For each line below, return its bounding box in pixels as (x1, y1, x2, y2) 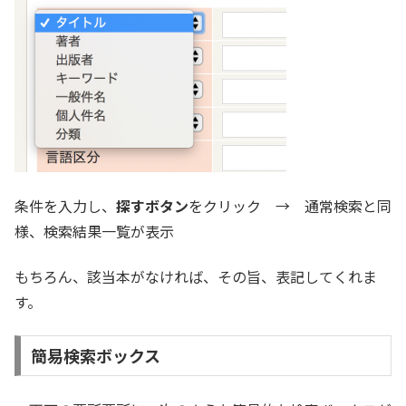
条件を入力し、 (14, 194, 116, 217)
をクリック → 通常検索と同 (188, 194, 391, 217)
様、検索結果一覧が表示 (14, 219, 174, 242)
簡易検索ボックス (30, 343, 160, 368)
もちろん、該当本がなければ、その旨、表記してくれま (14, 266, 377, 288)
